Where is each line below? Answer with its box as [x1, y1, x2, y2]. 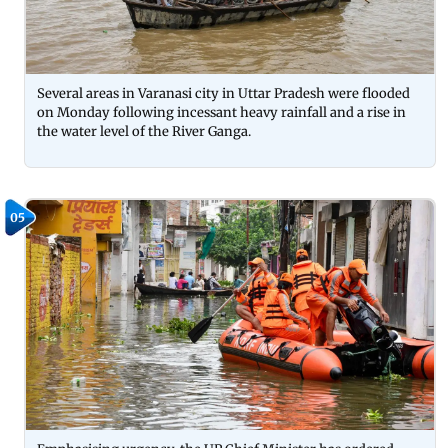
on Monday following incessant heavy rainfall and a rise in [37, 104, 406, 121]
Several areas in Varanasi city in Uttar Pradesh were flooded [37, 85, 410, 102]
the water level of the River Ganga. [37, 123, 251, 140]
